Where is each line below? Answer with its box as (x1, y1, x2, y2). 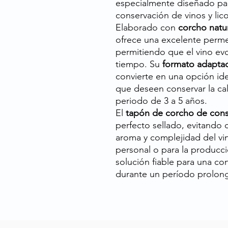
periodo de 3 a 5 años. (116, 95, 207, 106)
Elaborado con (116, 21, 178, 33)
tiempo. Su (116, 58, 162, 70)
